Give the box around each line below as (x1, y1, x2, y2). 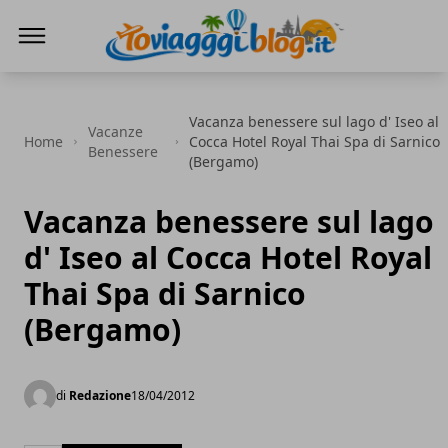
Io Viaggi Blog (101, 64, 206, 86)
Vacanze (88, 122, 144, 141)
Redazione (69, 387, 131, 404)
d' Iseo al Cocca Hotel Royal (24, 237, 432, 278)
